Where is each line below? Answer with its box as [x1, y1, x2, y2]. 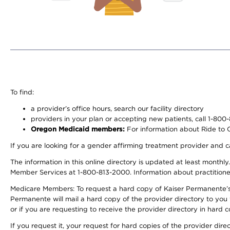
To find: [10, 88, 34, 96]
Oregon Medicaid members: [31, 125, 125, 133]
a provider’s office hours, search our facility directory [31, 105, 204, 112]
